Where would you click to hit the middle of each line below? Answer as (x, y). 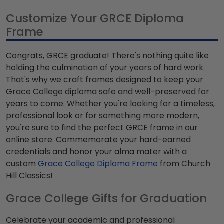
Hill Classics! (29, 176)
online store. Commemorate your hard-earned (98, 140)
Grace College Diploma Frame (98, 164)
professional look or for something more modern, (103, 116)
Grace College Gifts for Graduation (106, 199)
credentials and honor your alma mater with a (96, 152)
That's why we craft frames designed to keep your (105, 80)
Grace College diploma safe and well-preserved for (108, 92)
